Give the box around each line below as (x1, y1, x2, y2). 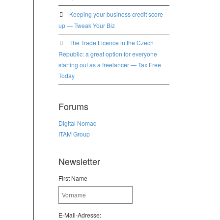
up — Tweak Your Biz (58, 21, 115, 29)
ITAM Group (58, 130, 90, 138)
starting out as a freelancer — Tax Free (58, 60, 161, 69)
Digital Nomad (58, 119, 97, 127)
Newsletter (58, 155, 100, 167)
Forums (58, 100, 88, 112)
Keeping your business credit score (69, 10, 163, 18)
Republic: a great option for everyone (58, 50, 157, 58)
